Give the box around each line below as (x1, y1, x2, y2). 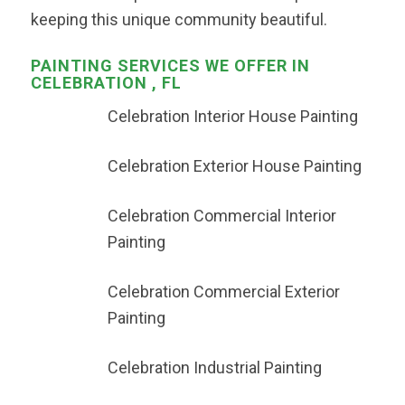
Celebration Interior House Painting (107, 107, 358, 127)
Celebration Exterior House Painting (107, 156, 362, 176)
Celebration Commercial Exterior (107, 282, 340, 302)
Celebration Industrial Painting (107, 358, 322, 378)
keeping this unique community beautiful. (30, 10, 327, 30)
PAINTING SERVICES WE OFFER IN (30, 56, 310, 76)
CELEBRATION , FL (30, 73, 182, 93)
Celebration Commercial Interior (107, 206, 336, 226)
